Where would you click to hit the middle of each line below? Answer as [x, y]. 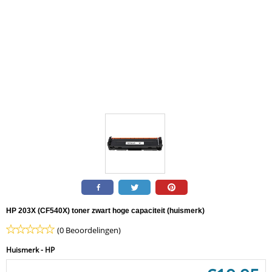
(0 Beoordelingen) [89, 230]
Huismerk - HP [30, 250]
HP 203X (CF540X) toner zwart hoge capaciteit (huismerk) [105, 211]
